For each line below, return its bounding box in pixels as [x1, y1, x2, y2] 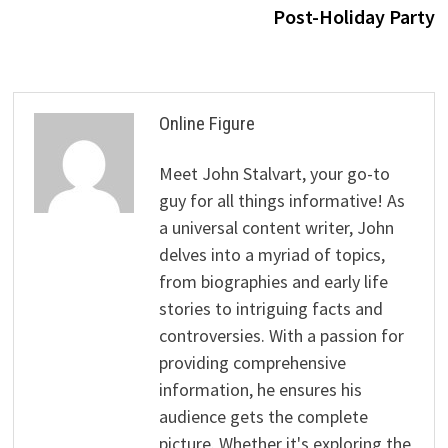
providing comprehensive [158, 350, 346, 374]
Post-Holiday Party [273, 3, 436, 29]
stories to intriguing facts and [158, 296, 383, 320]
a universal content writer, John [158, 215, 394, 239]
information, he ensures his [158, 377, 362, 401]
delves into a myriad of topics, [158, 242, 385, 266]
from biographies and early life [158, 269, 388, 293]
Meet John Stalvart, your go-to [158, 161, 390, 185]
